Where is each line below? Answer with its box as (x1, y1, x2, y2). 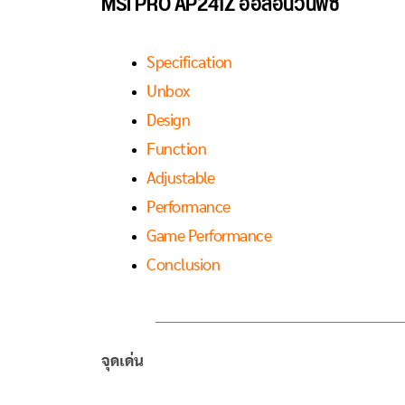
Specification (146, 54, 232, 71)
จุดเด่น (101, 353, 144, 369)
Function (146, 141, 206, 158)
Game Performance (146, 228, 271, 245)
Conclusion (146, 257, 220, 274)
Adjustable (146, 170, 214, 187)
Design (146, 112, 190, 129)
